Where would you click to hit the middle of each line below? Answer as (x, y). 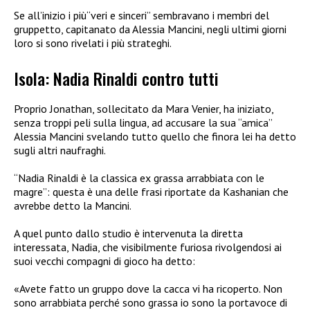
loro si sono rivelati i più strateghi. (93, 43)
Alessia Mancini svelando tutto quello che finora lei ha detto (155, 136)
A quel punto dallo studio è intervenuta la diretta (128, 233)
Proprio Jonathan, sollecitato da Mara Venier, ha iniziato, (144, 108)
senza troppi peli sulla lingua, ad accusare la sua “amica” (143, 122)
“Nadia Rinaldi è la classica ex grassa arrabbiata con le (139, 177)
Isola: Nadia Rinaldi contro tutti (116, 78)
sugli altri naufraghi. (60, 150)
